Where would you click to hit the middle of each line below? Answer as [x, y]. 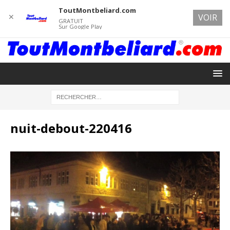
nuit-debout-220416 [71, 128]
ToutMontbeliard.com [97, 10]
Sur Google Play [80, 26]
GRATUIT [71, 21]
